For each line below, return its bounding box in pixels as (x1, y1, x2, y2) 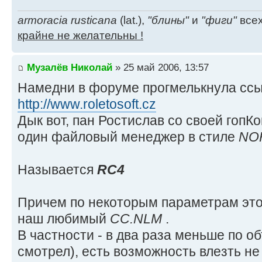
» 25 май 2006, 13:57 (112, 61, 209, 74)
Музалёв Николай (27, 61, 112, 74)
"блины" (147, 13, 189, 26)
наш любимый (18, 211, 110, 227)
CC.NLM (110, 211, 166, 227)
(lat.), (117, 13, 147, 26)
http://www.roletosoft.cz (18, 96, 156, 112)
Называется (18, 162, 97, 178)
